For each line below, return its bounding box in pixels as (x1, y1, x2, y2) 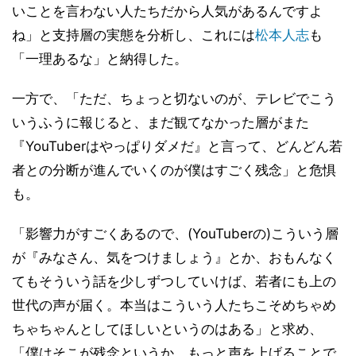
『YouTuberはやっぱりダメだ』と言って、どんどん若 (12, 138, 342, 154)
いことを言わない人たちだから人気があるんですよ (12, 3, 323, 19)
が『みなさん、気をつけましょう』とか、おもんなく (12, 250, 336, 265)
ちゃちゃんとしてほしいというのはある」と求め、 (12, 321, 323, 337)
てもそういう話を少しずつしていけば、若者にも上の (12, 273, 336, 289)
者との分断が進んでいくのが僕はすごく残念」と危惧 (12, 162, 336, 178)
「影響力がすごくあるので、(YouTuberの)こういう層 (12, 226, 339, 242)
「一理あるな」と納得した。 (12, 51, 188, 67)
